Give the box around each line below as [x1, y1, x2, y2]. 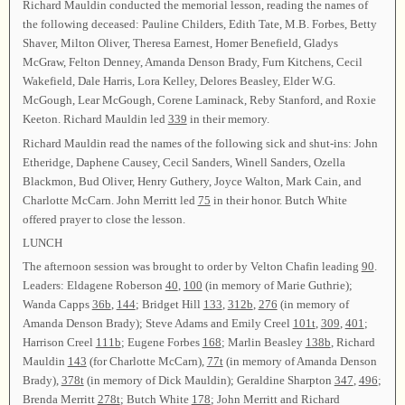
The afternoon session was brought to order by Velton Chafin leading [22, 259, 362, 274]
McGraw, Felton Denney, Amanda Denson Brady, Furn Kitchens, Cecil [22, 55, 363, 70]
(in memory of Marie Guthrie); [202, 278, 353, 293]
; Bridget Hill [135, 297, 203, 312]
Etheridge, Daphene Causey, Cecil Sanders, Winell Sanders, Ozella [22, 155, 345, 169]
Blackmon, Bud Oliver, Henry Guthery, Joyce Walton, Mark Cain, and [22, 174, 362, 188]
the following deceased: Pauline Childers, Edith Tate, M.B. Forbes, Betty [22, 17, 377, 32]
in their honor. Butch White [210, 193, 347, 207]
